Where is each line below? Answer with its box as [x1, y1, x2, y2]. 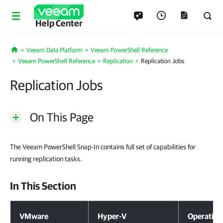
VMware [19, 212, 48, 221]
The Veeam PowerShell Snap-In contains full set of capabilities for [10, 143, 196, 151]
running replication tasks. [10, 155, 82, 163]
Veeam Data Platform [26, 46, 83, 54]
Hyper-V [98, 212, 126, 221]
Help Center [35, 18, 83, 28]
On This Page [30, 110, 94, 124]
